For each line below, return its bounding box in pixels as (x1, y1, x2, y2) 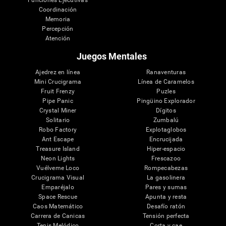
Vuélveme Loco (36, 164, 80, 172)
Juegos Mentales (77, 51, 147, 62)
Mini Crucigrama (34, 78, 82, 86)
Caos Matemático (32, 203, 83, 210)
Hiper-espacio (146, 145, 186, 153)
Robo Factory (39, 126, 77, 134)
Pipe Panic (42, 97, 73, 105)
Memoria (45, 16, 71, 23)
